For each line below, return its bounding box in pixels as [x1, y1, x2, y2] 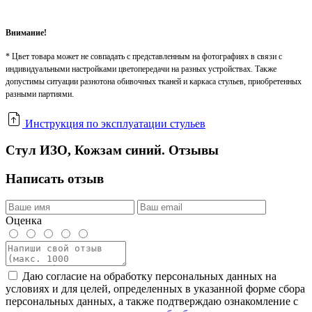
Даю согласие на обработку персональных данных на [22, 270, 276, 282]
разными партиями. [6, 88, 74, 99]
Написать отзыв [6, 171, 104, 187]
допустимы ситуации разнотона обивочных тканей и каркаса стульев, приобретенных [6, 76, 302, 86]
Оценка [6, 214, 42, 226]
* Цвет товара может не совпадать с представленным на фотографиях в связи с [6, 51, 282, 61]
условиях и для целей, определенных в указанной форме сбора [6, 282, 305, 295]
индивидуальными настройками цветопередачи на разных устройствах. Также [6, 63, 276, 74]
